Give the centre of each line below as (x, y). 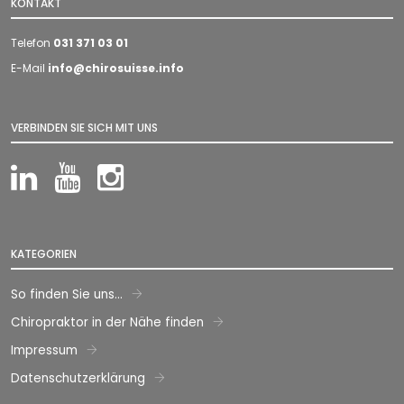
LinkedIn (92, 177)
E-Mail (29, 68)
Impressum (44, 350)
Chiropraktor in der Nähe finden (107, 322)
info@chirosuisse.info (116, 68)
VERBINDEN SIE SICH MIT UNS (84, 128)
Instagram (183, 177)
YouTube (136, 177)
